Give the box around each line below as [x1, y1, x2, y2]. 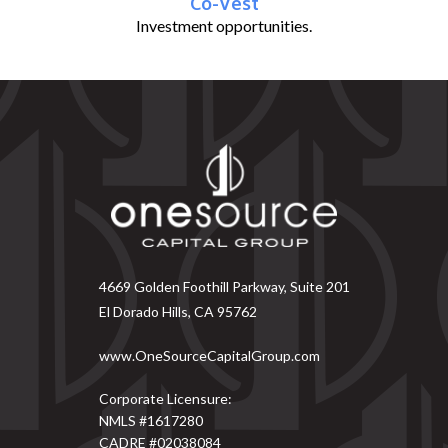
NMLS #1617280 [98, 412, 203, 430]
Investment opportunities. [136, 15, 312, 35]
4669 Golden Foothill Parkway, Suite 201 [98, 278, 350, 296]
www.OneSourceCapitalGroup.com [98, 347, 320, 365]
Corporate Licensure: [98, 390, 232, 408]
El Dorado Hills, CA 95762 [98, 303, 257, 321]
